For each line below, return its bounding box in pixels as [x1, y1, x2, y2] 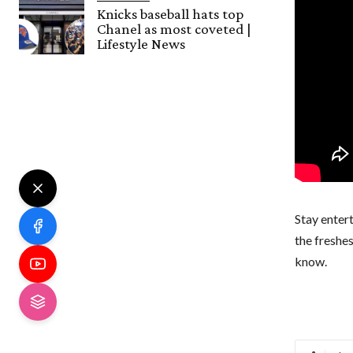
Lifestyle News [97, 35, 186, 53]
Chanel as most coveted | [97, 20, 252, 38]
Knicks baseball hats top [97, 6, 244, 23]
